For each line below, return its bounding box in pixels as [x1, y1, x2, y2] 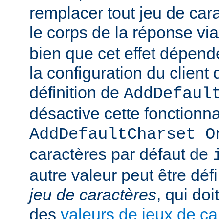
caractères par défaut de [29, 145, 213, 164]
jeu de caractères [29, 185, 156, 204]
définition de [29, 83, 124, 102]
